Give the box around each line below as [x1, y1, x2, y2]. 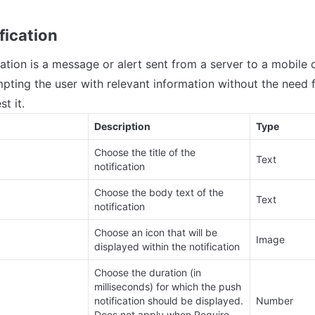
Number [256, 295, 293, 307]
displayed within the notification [94, 240, 240, 253]
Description [94, 120, 150, 133]
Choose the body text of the [94, 186, 224, 199]
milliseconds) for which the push [94, 281, 241, 293]
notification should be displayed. [94, 295, 243, 307]
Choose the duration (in [94, 266, 201, 279]
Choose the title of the [94, 146, 195, 159]
